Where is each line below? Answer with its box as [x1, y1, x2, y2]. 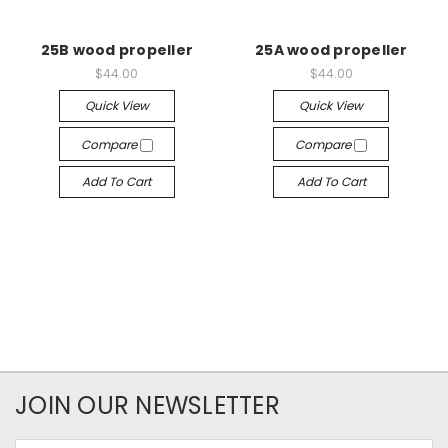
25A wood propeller [255, 40, 408, 61]
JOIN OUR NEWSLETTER [15, 389, 280, 422]
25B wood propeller [40, 40, 193, 61]
